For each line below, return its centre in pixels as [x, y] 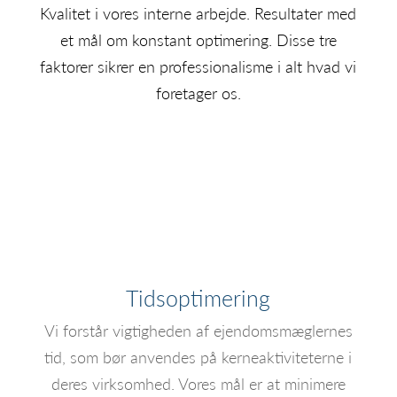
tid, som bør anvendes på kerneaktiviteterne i [198, 357]
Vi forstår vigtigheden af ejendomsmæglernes [198, 331]
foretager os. [198, 93]
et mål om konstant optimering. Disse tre [198, 39]
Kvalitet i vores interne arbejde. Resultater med [198, 13]
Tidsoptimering [198, 298]
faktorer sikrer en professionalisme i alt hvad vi [198, 66]
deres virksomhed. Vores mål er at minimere [198, 384]
